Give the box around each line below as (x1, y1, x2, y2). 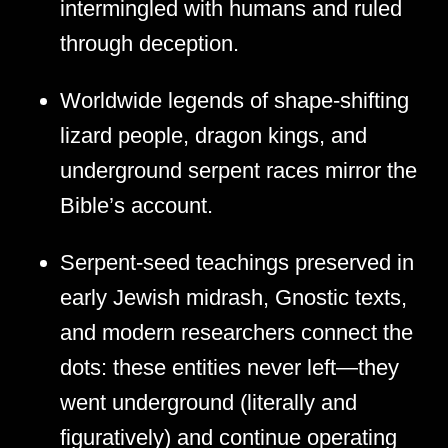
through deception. (60, 30, 239, 56)
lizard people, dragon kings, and (60, 122, 367, 148)
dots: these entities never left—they (60, 354, 399, 380)
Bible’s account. (60, 192, 213, 218)
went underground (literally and (60, 389, 357, 415)
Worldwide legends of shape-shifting (60, 87, 409, 113)
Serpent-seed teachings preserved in (60, 249, 414, 275)
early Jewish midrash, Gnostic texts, (60, 284, 407, 310)
